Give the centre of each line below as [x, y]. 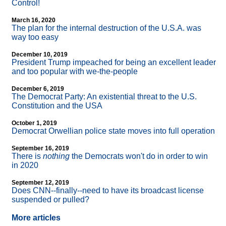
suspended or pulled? [50, 200]
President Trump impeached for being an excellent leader [114, 63]
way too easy [35, 37]
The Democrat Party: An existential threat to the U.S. [104, 97]
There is [27, 156]
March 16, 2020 [34, 20]
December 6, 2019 [38, 89]
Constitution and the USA [57, 106]
